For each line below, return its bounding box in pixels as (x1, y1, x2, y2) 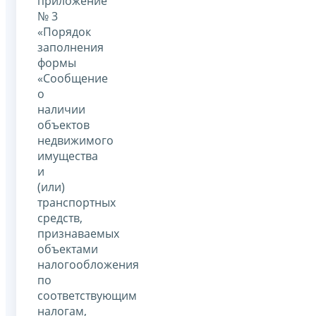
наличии (37, 101, 85, 117)
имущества (37, 147, 98, 164)
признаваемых (37, 225, 119, 241)
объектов (37, 116, 90, 133)
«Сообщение (37, 70, 108, 86)
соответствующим (37, 287, 137, 303)
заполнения (37, 39, 104, 55)
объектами (37, 241, 98, 257)
